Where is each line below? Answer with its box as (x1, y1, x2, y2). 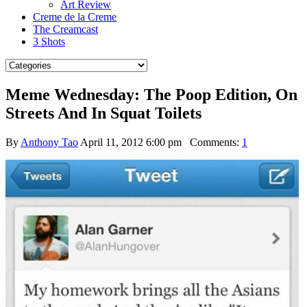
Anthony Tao (21, 136, 78, 148)
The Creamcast (33, 23, 98, 35)
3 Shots (33, 36, 65, 47)
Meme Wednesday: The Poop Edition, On (5, 85, 297, 103)
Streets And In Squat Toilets (5, 103, 201, 122)
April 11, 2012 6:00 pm (80, 136, 182, 148)
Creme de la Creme (33, 11, 116, 23)
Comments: (182, 136, 242, 148)
